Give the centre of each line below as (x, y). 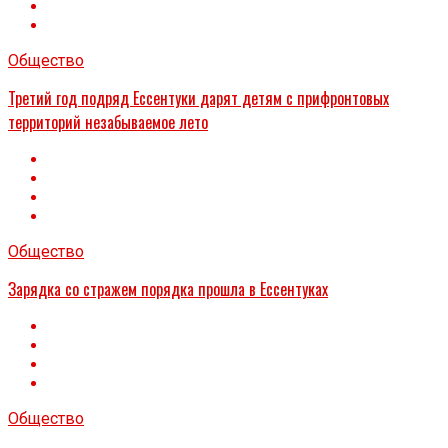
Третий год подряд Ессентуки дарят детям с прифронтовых (198, 98)
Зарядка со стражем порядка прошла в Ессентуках (168, 289)
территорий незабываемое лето (108, 122)
